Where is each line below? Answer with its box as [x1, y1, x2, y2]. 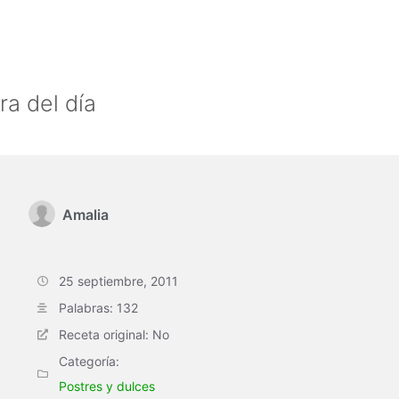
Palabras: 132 [59, 300, 138, 315]
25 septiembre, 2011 [59, 273, 178, 289]
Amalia [62, 206, 109, 224]
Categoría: [59, 354, 119, 369]
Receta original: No [59, 327, 169, 342]
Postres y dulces [59, 379, 155, 394]
